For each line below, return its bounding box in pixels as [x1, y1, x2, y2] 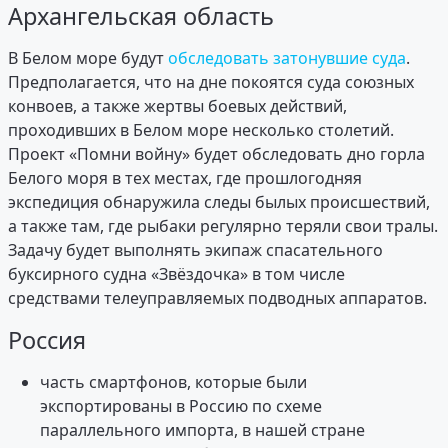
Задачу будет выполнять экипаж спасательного [8, 239, 383, 262]
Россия [8, 324, 86, 357]
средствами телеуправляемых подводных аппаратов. [8, 287, 427, 310]
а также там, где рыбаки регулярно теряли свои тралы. [8, 215, 438, 238]
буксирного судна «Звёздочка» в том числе [8, 263, 345, 286]
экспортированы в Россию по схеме [40, 395, 322, 418]
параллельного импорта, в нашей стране [40, 419, 365, 442]
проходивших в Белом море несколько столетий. [8, 119, 394, 142]
